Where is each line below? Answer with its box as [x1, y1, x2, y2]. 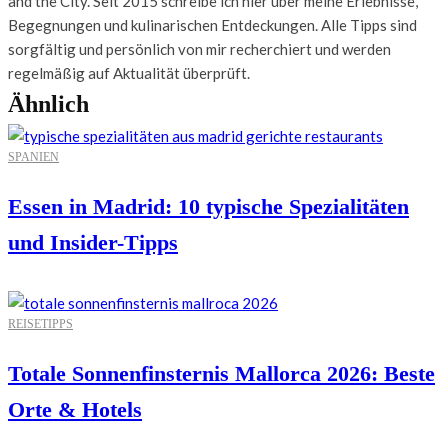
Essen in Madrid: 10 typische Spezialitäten [8, 193, 409, 219]
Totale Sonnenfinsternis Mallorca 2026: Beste [8, 360, 435, 386]
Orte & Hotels [8, 396, 142, 422]
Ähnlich [8, 90, 89, 117]
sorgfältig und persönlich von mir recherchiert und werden [8, 39, 391, 58]
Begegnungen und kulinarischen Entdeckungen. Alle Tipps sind [8, 15, 417, 34]
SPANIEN [8, 149, 59, 164]
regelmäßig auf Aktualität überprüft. [8, 63, 250, 82]
